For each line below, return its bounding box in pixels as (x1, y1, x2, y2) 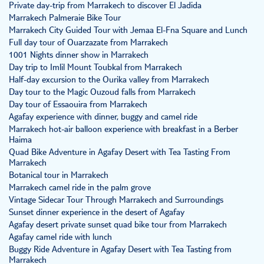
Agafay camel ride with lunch (9, 233, 112, 243)
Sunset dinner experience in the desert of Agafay (9, 208, 184, 218)
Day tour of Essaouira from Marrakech (9, 100, 147, 110)
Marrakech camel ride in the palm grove (9, 183, 151, 193)
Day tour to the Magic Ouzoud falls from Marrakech (9, 88, 196, 98)
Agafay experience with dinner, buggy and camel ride (9, 113, 197, 123)
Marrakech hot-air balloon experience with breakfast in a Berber (9, 125, 238, 135)
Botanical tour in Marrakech (9, 171, 108, 181)
